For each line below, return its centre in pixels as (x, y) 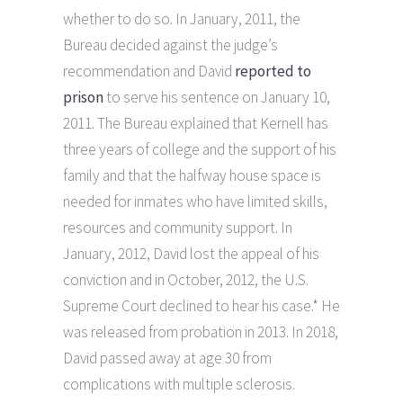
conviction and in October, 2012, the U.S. (186, 279)
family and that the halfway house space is (192, 175)
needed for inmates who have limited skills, (195, 201)
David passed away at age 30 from (167, 358)
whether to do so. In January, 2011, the (182, 18)
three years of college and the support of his (200, 149)
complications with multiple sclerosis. (179, 384)
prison (83, 97)
